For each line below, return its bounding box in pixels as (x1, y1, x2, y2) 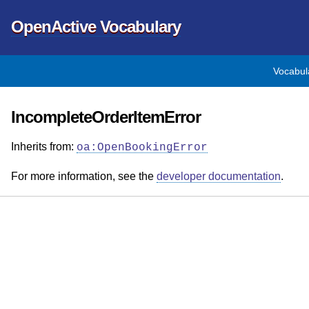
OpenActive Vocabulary (11, 17, 181, 36)
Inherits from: (11, 141, 77, 152)
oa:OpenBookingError (77, 141, 208, 154)
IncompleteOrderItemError (11, 108, 201, 126)
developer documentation (157, 170, 281, 182)
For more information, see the (11, 170, 157, 182)
